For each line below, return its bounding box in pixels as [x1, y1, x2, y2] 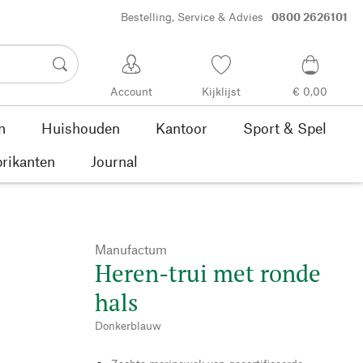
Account [110, 84, 153, 99]
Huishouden [41, 118, 120, 137]
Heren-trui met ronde [95, 257, 321, 288]
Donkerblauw [95, 318, 161, 332]
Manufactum [95, 241, 167, 257]
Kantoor [155, 118, 207, 137]
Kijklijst [201, 84, 241, 99]
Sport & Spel [242, 118, 327, 137]
